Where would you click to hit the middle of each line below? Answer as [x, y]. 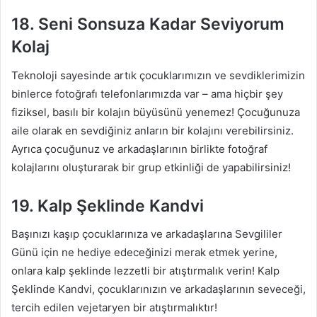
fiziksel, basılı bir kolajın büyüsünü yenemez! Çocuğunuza [156, 112]
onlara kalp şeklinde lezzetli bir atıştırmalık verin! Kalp [145, 271]
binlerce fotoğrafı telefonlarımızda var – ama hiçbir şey [147, 93]
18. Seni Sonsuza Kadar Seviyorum [148, 24]
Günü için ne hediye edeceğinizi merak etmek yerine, [144, 252]
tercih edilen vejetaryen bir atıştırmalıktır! [114, 307]
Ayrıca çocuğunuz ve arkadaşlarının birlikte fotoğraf [139, 149]
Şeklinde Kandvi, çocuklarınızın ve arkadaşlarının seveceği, [158, 289]
